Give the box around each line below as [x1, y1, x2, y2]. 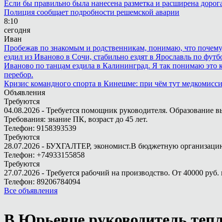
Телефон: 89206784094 [4, 177, 80, 186]
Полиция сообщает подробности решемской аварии [4, 8, 179, 16]
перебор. [4, 70, 33, 79]
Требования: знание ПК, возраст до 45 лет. [4, 115, 148, 123]
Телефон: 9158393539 [4, 124, 76, 132]
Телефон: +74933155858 [4, 151, 85, 159]
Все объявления [4, 186, 57, 195]
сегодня [4, 26, 30, 34]
